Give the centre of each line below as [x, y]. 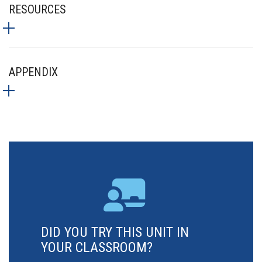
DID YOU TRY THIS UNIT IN [115, 232]
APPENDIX [33, 72]
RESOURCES [37, 9]
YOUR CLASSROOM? [97, 247]
